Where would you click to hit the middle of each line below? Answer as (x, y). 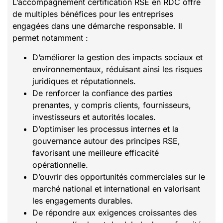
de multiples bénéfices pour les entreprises (93, 14)
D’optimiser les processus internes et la (106, 129)
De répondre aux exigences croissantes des (114, 212)
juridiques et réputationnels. (84, 81)
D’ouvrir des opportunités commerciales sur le (119, 176)
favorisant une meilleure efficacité (96, 153)
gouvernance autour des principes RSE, (106, 141)
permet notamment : (50, 38)
